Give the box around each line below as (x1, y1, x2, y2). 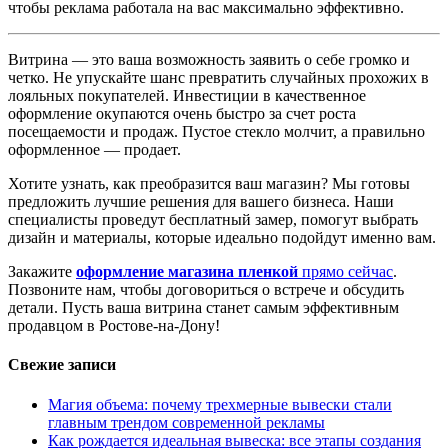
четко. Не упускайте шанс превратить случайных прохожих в (8, 69, 429, 87)
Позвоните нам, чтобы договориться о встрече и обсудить (8, 281, 404, 299)
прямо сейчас (298, 263, 393, 281)
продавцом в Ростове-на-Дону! (8, 317, 220, 335)
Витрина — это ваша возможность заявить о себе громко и (8, 51, 410, 69)
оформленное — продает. (8, 141, 181, 159)
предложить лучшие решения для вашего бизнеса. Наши (8, 193, 394, 211)
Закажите (8, 263, 76, 281)
